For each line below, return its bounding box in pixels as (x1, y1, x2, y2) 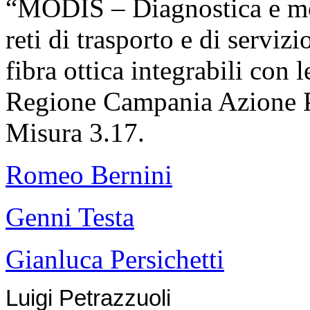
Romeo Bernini (6, 160, 172, 190)
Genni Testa (6, 202, 134, 232)
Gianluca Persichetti (6, 244, 224, 275)
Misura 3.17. (6, 118, 145, 148)
